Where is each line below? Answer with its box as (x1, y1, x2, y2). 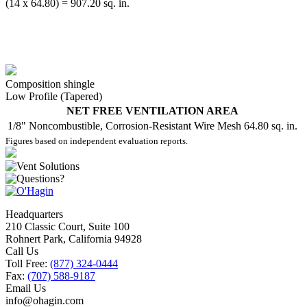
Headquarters (5, 208, 63, 220)
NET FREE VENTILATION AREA (66, 105, 238, 116)
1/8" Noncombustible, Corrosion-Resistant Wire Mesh (8, 120, 241, 132)
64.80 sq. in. (244, 120, 297, 132)
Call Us (5, 245, 38, 257)
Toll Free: (5, 258, 50, 269)
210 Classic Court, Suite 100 (5, 221, 130, 232)
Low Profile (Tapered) (5, 90, 102, 102)
